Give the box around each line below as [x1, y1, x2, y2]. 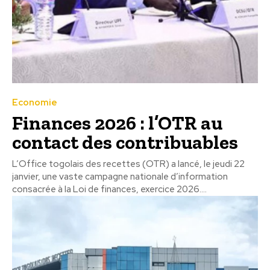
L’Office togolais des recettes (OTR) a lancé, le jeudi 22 [12, 157, 245, 170]
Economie [12, 96, 57, 108]
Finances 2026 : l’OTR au [12, 111, 222, 134]
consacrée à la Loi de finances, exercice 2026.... [12, 183, 207, 195]
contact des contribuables [12, 130, 238, 154]
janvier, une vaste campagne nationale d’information [12, 170, 228, 183]
